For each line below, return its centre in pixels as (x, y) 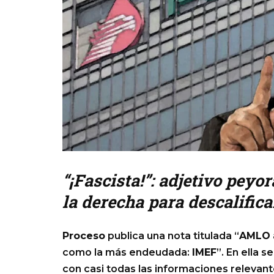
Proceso (84, 236)
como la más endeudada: (127, 252)
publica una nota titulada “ (172, 236)
